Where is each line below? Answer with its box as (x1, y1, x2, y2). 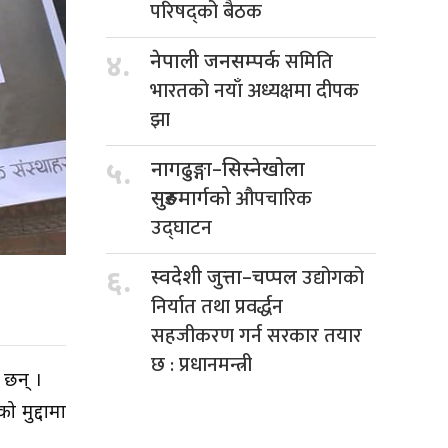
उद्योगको (302, 260, 364, 295)
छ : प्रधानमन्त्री (151, 347, 252, 382)
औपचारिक (236, 181, 312, 216)
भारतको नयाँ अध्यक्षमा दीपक (150, 73, 359, 108)
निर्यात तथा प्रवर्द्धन (151, 289, 283, 324)
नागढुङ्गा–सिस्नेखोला (151, 157, 305, 184)
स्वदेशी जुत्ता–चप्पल (151, 265, 302, 292)
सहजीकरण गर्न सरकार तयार (151, 318, 362, 353)
